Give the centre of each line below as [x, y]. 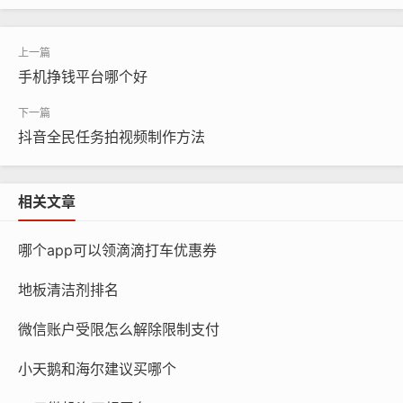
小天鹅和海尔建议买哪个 [97, 368]
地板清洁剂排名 [68, 289]
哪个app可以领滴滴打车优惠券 [117, 250]
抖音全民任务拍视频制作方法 [112, 136]
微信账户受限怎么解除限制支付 [119, 329]
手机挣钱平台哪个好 [83, 76]
